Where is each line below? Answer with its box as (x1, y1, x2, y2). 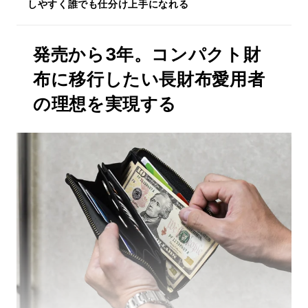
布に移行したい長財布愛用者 (33, 69, 265, 89)
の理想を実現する (33, 93, 177, 114)
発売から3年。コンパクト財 (33, 44, 261, 65)
